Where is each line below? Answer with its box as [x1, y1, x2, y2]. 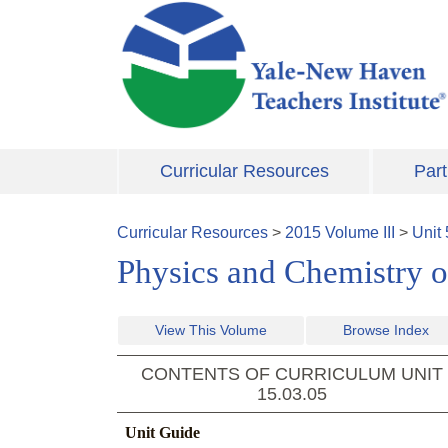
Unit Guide [125, 424, 200, 442]
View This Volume [155, 322, 267, 339]
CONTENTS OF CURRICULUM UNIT [141, 364, 443, 385]
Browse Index [343, 322, 429, 339]
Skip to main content [117, 3, 261, 20]
